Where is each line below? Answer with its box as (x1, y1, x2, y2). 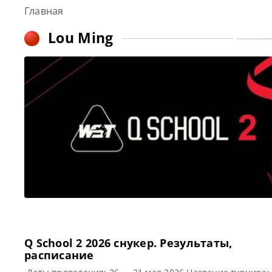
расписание (24, 248, 94, 262)
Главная (24, 4, 64, 18)
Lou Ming (48, 28, 114, 47)
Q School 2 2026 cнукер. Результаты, (24, 236, 233, 250)
